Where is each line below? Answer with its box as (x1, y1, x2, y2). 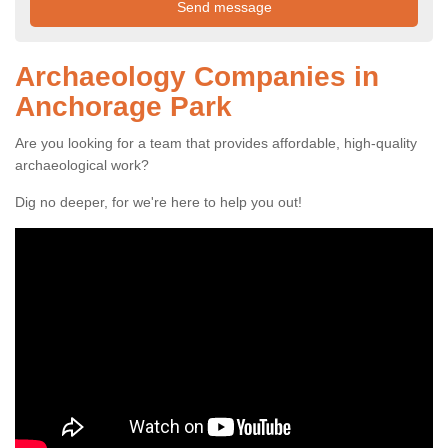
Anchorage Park (15, 91, 232, 123)
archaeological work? (15, 157, 153, 174)
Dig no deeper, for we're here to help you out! (15, 194, 306, 211)
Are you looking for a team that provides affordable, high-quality (15, 135, 417, 152)
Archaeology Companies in (15, 61, 379, 93)
